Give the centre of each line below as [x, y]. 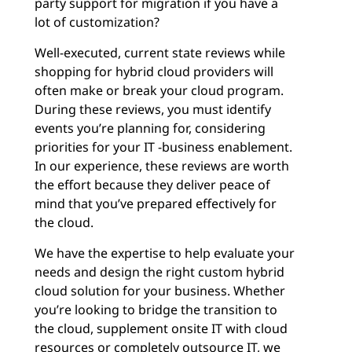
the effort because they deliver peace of [152, 185]
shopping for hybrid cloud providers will [154, 71]
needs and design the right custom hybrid [159, 272]
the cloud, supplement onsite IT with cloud [161, 328]
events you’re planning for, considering [150, 128]
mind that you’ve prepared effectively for [156, 203]
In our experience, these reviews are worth [162, 166]
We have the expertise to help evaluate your [165, 253]
